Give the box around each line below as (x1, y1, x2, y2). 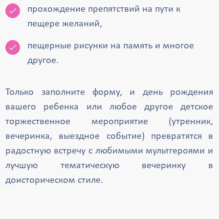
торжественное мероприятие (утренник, (5, 117, 214, 127)
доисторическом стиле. (5, 175, 104, 185)
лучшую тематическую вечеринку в (5, 161, 214, 171)
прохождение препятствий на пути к (27, 4, 181, 14)
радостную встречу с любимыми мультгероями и (5, 146, 214, 156)
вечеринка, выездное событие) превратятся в (5, 131, 214, 141)
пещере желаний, (27, 19, 103, 29)
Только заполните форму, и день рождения (5, 88, 214, 97)
